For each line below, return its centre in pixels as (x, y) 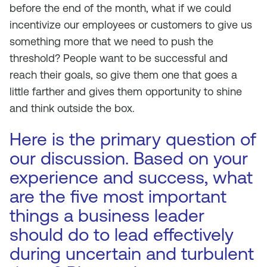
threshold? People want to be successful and (119, 58)
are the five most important (118, 196)
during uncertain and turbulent (132, 254)
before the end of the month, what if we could (120, 8)
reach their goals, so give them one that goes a (123, 75)
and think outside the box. (72, 108)
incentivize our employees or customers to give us (131, 25)
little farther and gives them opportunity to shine (126, 91)
